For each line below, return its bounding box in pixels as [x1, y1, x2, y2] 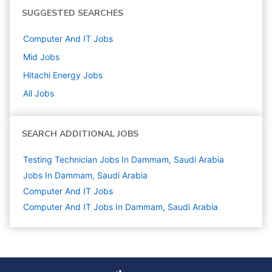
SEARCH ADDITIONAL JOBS [22, 128, 138, 140]
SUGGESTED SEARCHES [22, 7, 123, 19]
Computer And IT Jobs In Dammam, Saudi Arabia [23, 202, 218, 212]
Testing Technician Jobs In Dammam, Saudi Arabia [23, 154, 224, 165]
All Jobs [23, 88, 54, 98]
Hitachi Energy [23, 70, 81, 80]
